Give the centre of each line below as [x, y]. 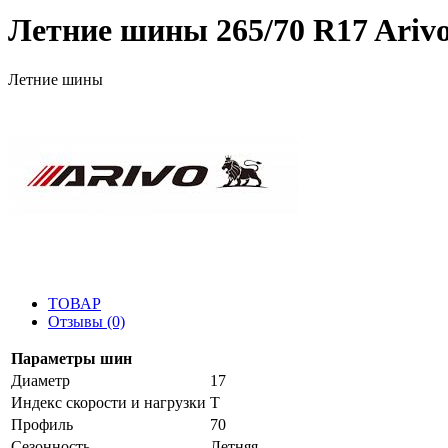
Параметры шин [71, 358]
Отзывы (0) [86, 321]
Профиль [42, 424]
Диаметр [40, 380]
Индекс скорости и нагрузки [108, 402]
